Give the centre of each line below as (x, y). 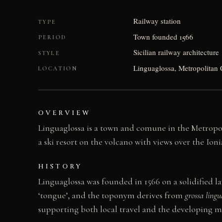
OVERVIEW (65, 113)
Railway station (157, 21)
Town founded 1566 (164, 36)
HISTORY (60, 167)
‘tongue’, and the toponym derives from (111, 195)
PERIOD (52, 37)
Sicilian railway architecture (176, 52)
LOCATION (58, 69)
